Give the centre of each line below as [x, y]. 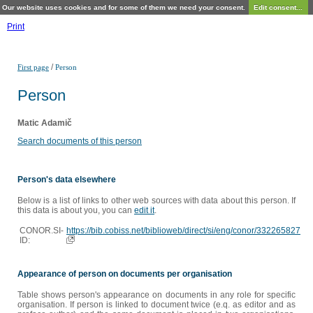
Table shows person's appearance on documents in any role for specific [156, 295]
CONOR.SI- [42, 231]
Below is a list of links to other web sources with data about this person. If [156, 201]
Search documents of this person [80, 141]
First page [33, 67]
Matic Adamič [45, 123]
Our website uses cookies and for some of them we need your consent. [123, 7]
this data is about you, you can [76, 211]
